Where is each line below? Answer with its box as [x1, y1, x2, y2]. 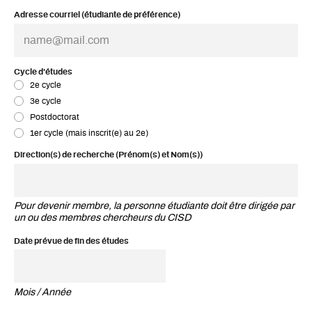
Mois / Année [14, 287, 71, 297]
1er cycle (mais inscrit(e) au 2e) [29, 128, 148, 137]
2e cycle [29, 81, 61, 90]
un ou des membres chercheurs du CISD [14, 212, 191, 223]
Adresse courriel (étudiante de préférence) [14, 10, 180, 19]
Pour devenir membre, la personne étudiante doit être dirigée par [14, 201, 295, 211]
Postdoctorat [29, 113, 79, 122]
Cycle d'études [14, 67, 72, 76]
